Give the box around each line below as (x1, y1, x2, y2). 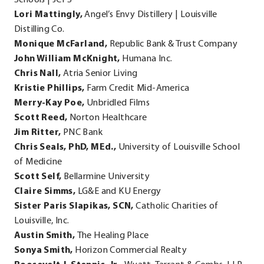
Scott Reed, (14, 113, 70, 123)
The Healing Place (77, 230, 149, 240)
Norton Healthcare (69, 113, 147, 123)
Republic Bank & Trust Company (109, 39, 238, 49)
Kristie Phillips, (14, 83, 87, 93)
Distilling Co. (14, 24, 65, 34)
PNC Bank (62, 127, 103, 137)
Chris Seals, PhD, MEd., (14, 142, 118, 152)
